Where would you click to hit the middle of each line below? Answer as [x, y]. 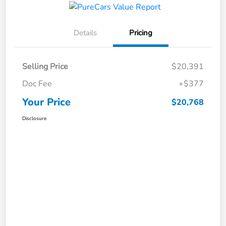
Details [85, 33]
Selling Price [45, 67]
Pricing [141, 33]
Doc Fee [37, 84]
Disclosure [34, 119]
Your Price [46, 102]
